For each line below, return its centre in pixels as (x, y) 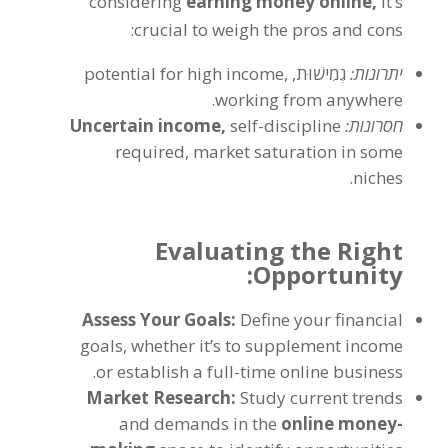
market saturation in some (298, 151)
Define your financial (322, 319)
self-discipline (286, 125)
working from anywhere (309, 99)
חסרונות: (372, 125)
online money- (342, 423)
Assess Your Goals (157, 319)
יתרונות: (375, 73)
